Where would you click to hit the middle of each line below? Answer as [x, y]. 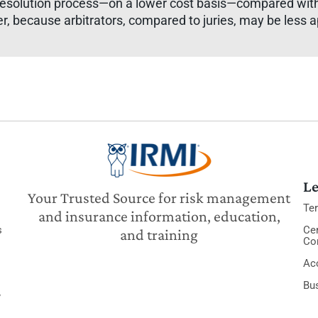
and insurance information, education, [159, 216]
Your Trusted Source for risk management [159, 198]
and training [159, 235]
